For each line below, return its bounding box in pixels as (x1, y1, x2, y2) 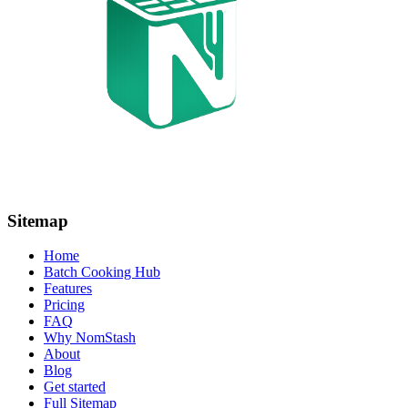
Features (44, 280, 92, 297)
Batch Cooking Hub (44, 264, 160, 280)
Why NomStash (44, 330, 136, 346)
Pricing (44, 297, 85, 313)
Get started (44, 379, 106, 395)
